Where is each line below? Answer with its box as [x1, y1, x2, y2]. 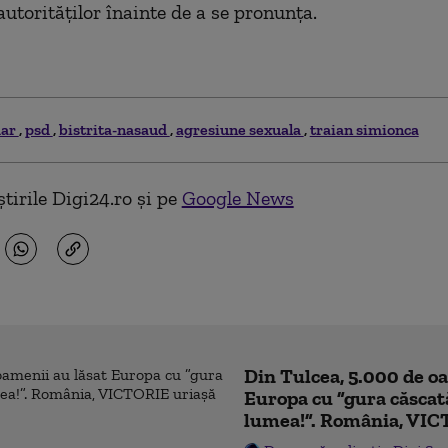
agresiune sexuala [175, 119, 304, 139]
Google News [181, 185, 294, 210]
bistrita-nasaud [58, 119, 170, 139]
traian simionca [309, 119, 419, 139]
